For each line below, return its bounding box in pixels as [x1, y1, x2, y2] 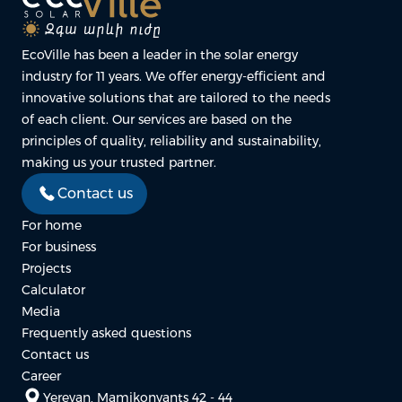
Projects [22, 260, 71, 276]
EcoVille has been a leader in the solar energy [22, 47, 298, 63]
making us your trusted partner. [22, 154, 216, 170]
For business [22, 239, 96, 255]
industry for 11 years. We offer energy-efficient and [22, 68, 326, 84]
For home [22, 217, 82, 233]
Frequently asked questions [22, 325, 191, 341]
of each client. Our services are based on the [22, 111, 292, 127]
